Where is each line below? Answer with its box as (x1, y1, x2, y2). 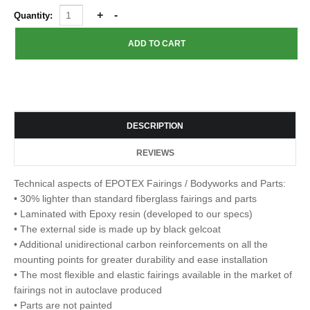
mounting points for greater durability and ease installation (14, 254, 268, 265)
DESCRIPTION (127, 121, 183, 131)
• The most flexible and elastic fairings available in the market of (14, 269, 292, 280)
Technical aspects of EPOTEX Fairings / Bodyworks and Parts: (14, 178, 286, 189)
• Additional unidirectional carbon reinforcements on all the (14, 239, 268, 250)
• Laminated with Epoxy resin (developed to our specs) (14, 208, 253, 219)
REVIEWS (136, 148, 174, 158)
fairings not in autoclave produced (14, 284, 162, 295)
